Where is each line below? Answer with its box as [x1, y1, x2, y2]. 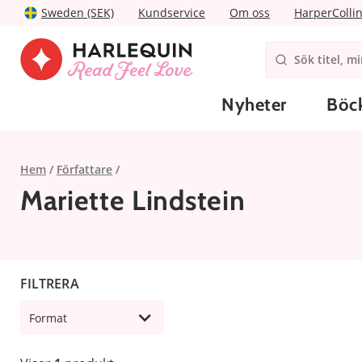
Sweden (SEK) [41, 5, 114, 20]
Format [29, 309, 67, 326]
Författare [57, 161, 112, 177]
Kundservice [138, 5, 205, 20]
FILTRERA [20, 274, 79, 293]
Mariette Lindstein [20, 183, 246, 217]
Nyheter [221, 94, 287, 116]
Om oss [229, 5, 270, 20]
